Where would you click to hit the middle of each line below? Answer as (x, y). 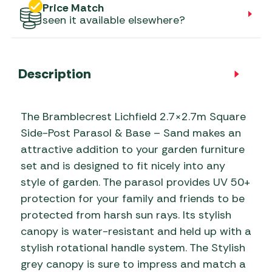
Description (55, 73)
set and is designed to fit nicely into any (123, 165)
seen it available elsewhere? (114, 20)
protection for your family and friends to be (133, 198)
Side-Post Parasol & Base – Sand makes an (131, 133)
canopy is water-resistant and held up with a (136, 231)
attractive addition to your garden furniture (133, 149)
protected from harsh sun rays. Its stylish (126, 215)
